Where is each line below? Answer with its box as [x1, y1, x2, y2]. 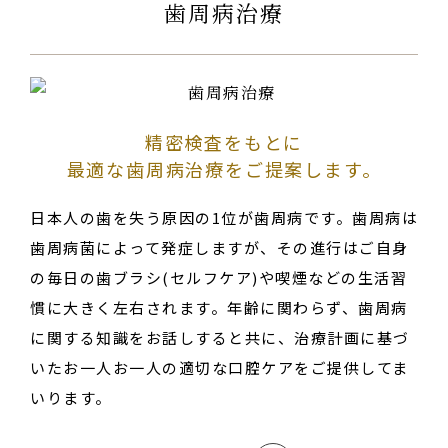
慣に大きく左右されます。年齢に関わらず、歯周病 [30, 296, 408, 318]
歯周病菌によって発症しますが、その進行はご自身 [30, 236, 409, 258]
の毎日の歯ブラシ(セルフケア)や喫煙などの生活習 [30, 266, 407, 288]
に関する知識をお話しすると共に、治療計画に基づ [30, 326, 410, 348]
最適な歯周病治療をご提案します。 [66, 155, 382, 182]
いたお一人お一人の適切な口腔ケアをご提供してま [30, 356, 409, 378]
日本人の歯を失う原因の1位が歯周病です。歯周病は [30, 206, 418, 228]
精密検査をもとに [144, 128, 304, 155]
